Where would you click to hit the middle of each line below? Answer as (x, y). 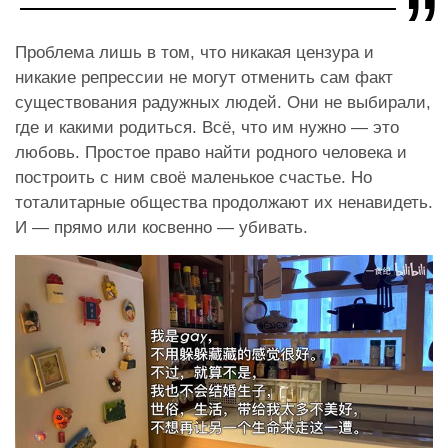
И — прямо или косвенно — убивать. (161, 227)
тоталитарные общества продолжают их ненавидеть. (224, 202)
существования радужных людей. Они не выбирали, (223, 102)
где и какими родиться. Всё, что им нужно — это (207, 127)
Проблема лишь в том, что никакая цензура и (194, 52)
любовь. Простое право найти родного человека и (211, 152)
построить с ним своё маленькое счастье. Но (193, 177)
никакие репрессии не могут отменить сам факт (204, 77)
